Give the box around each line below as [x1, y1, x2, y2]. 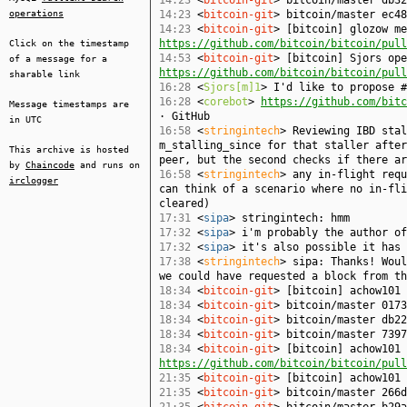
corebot [203, 95, 248, 108]
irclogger [9, 175, 58, 185]
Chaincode [25, 160, 74, 170]
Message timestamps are [9, 99, 129, 109]
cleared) [159, 197, 210, 210]
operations [9, 8, 64, 18]
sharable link [9, 69, 80, 79]
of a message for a [9, 54, 107, 64]
